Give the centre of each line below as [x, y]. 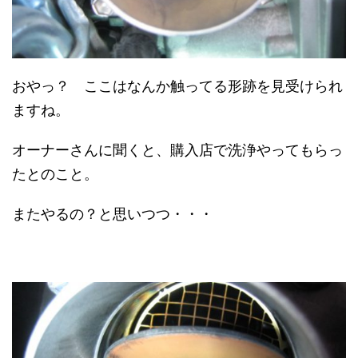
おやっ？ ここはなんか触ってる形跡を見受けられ [177, 86]
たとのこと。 [55, 173]
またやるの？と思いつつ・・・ [113, 213]
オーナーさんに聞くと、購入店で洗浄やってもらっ [177, 149]
